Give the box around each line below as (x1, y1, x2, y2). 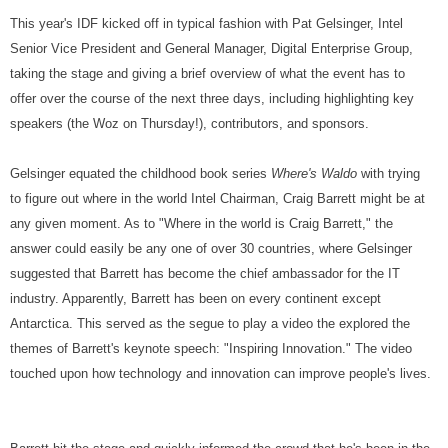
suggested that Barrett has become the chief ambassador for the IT (10, 266, 400, 281)
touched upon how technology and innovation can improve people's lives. (10, 366, 431, 381)
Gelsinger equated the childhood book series (10, 166, 271, 181)
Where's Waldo (271, 166, 357, 181)
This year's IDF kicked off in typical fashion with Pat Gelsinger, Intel (10, 16, 403, 31)
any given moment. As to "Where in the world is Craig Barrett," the (10, 216, 393, 231)
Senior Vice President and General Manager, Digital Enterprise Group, (10, 41, 413, 56)
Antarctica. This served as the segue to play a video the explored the (10, 316, 410, 331)
